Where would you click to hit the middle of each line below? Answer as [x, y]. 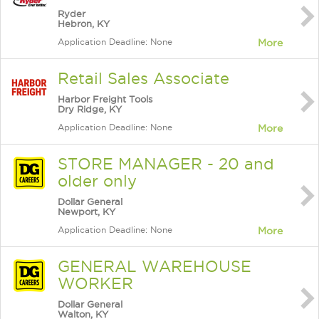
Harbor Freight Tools [105, 99]
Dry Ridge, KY [90, 109]
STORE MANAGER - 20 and [166, 164]
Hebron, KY [84, 23]
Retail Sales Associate [143, 78]
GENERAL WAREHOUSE [155, 266]
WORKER [95, 283]
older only [97, 181]
